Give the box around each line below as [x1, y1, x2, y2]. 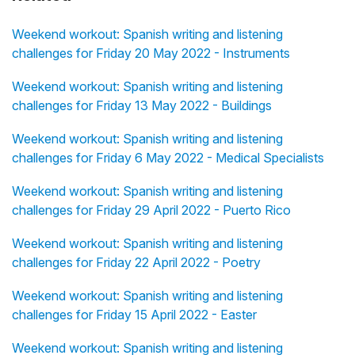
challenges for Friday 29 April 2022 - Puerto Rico [12, 202, 291, 219]
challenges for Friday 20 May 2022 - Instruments [12, 45, 290, 62]
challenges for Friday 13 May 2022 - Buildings [12, 97, 272, 114]
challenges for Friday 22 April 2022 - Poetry [12, 254, 261, 271]
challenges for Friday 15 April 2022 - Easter [12, 307, 257, 323]
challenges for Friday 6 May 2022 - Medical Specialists [12, 150, 324, 166]
